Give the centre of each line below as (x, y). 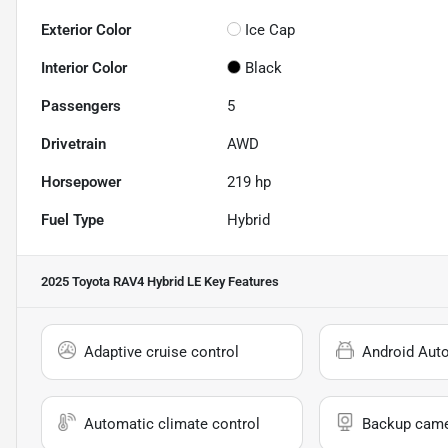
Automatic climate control (172, 424)
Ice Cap (270, 30)
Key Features (240, 282)
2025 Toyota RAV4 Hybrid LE (121, 282)
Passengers (81, 106)
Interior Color (84, 68)
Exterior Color (86, 30)
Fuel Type (72, 220)
